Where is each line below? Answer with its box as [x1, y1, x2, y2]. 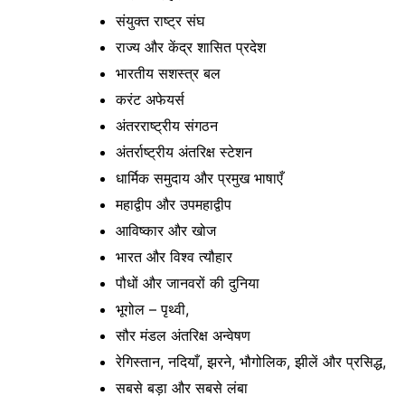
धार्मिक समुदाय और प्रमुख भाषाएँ [116, 168, 283, 187]
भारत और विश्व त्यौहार [116, 247, 232, 266]
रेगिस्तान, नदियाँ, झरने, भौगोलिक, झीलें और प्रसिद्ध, [116, 352, 386, 371]
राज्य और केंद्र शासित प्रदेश [116, 37, 266, 56]
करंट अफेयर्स [116, 89, 184, 108]
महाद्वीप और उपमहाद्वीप [116, 194, 231, 213]
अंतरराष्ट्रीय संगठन [116, 116, 218, 135]
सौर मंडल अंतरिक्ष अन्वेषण [116, 325, 250, 344]
